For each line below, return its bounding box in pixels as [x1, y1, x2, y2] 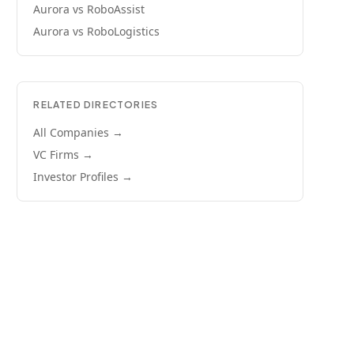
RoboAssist [87, 2, 145, 17]
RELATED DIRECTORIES [33, 99, 159, 111]
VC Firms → [33, 147, 94, 162]
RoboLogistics [87, 24, 160, 39]
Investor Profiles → [33, 169, 134, 184]
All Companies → [33, 125, 124, 140]
